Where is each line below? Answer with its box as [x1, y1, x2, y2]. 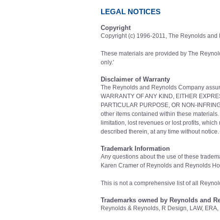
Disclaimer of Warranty [101, 76, 170, 83]
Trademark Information [101, 145, 170, 152]
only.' [101, 59, 114, 66]
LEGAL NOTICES [101, 7, 161, 16]
